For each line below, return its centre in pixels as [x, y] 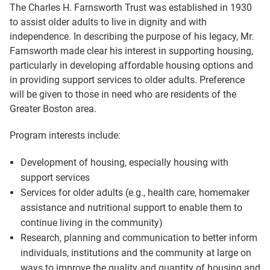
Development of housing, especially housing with [124, 162]
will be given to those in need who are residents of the [123, 94]
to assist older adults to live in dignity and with [108, 22]
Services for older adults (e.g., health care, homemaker [135, 193]
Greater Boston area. [53, 109]
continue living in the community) [91, 223]
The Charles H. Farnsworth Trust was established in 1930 [131, 8]
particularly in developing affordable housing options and [131, 65]
